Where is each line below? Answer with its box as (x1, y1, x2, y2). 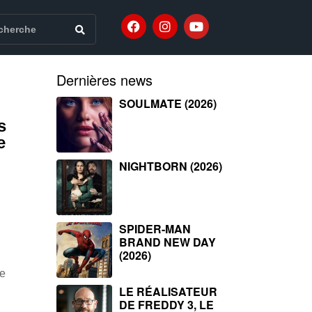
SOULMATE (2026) (119, 95, 217, 111)
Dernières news (56, 70, 153, 90)
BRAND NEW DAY (119, 234, 216, 250)
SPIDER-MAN (119, 221, 191, 237)
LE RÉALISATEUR (119, 283, 217, 299)
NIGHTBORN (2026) (119, 158, 222, 174)
